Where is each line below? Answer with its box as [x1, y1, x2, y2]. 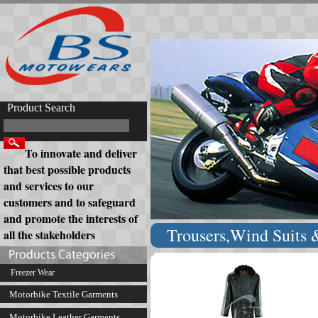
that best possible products [4, 161, 131, 177]
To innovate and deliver [25, 145, 137, 161]
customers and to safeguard [4, 194, 136, 210]
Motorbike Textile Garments [7, 289, 118, 300]
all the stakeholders [4, 226, 95, 243]
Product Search [7, 102, 75, 114]
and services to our [4, 177, 94, 194]
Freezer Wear [11, 268, 55, 278]
